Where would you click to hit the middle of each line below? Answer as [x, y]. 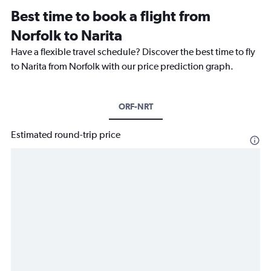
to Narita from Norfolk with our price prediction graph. [122, 67]
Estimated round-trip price [66, 135]
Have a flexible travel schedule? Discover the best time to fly [133, 52]
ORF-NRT [135, 107]
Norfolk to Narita [67, 35]
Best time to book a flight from [111, 16]
